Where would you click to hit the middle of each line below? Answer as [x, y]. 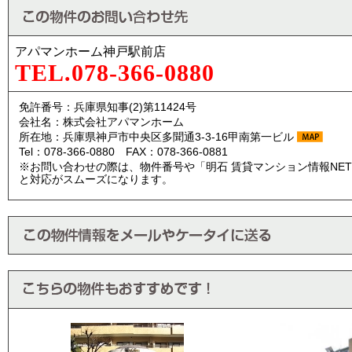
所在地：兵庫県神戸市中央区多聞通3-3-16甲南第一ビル [158, 137]
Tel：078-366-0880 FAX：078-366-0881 [123, 152]
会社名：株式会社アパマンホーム [101, 122]
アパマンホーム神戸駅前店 [90, 51]
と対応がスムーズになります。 [96, 179]
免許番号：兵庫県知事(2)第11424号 [108, 107]
